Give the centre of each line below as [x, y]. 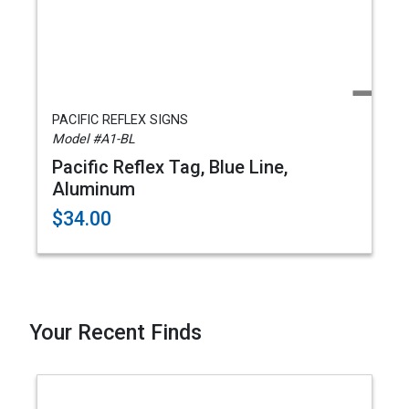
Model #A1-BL [94, 139]
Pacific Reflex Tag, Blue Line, [170, 167]
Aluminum [94, 189]
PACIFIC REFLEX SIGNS [120, 120]
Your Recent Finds [115, 332]
